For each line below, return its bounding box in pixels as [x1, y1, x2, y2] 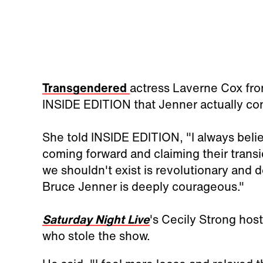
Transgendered [42, 79, 130, 96]
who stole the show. [42, 227, 150, 244]
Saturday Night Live [42, 210, 150, 228]
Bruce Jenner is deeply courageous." [42, 177, 244, 195]
